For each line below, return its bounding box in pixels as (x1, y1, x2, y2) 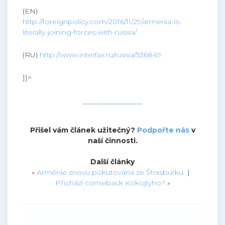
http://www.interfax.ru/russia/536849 (40, 50, 161, 60)
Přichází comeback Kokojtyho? (55, 178, 165, 188)
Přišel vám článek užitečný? (30, 126, 137, 135)
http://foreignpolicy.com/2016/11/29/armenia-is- (23, 17, 181, 27)
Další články (90, 157, 135, 167)
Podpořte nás (137, 126, 189, 135)
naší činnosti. (87, 136, 138, 146)
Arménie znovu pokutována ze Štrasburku (36, 168, 183, 177)
